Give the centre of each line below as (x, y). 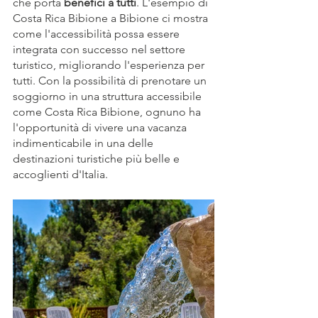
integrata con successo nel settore (100, 49)
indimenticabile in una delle (84, 143)
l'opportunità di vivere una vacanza (101, 127)
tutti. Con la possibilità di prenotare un (111, 80)
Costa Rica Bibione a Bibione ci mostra (112, 18)
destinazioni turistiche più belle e (98, 158)
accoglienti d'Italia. (60, 174)
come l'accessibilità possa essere (98, 33)
